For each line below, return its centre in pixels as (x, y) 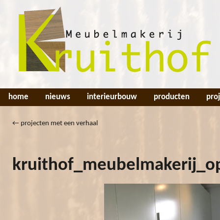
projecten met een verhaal (58, 124)
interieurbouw (112, 97)
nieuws (58, 97)
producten (172, 97)
